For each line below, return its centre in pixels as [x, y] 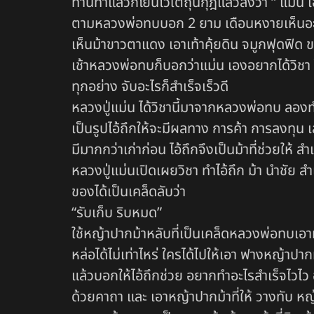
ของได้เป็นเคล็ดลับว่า [129, 192]
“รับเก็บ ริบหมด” [117, 213]
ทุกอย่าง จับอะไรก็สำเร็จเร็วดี [150, 87]
